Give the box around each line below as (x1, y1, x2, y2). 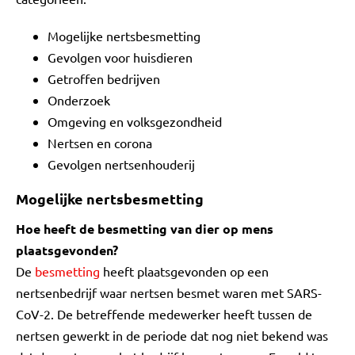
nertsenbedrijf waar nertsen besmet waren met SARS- (16, 284, 322, 300)
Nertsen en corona (48, 135, 152, 151)
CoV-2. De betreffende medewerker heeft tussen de (16, 306, 312, 322)
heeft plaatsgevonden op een (100, 263, 269, 279)
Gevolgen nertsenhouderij (48, 156, 195, 172)
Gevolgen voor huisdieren (48, 49, 193, 65)
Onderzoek (48, 92, 110, 108)
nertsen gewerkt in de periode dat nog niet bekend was (16, 327, 328, 343)
